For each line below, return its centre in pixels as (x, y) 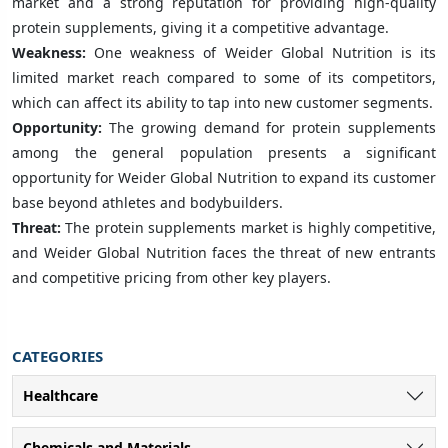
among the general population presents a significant (224, 152)
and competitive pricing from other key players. (171, 277)
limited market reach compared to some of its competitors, (224, 77)
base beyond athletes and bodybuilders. (147, 202)
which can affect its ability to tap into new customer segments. (222, 102)
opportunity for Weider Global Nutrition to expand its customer (224, 177)
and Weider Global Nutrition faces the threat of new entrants (224, 252)
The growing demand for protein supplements (272, 127)
